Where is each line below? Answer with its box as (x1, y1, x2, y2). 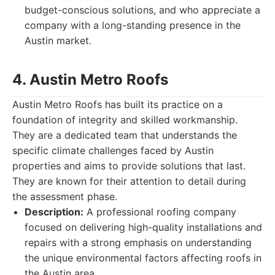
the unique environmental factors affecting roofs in (25, 252, 261, 264)
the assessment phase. (12, 190, 117, 203)
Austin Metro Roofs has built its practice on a (12, 98, 223, 110)
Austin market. (25, 34, 91, 47)
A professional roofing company (83, 206, 236, 218)
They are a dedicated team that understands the (12, 129, 237, 141)
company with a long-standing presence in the (25, 19, 241, 31)
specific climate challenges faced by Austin (12, 144, 214, 157)
